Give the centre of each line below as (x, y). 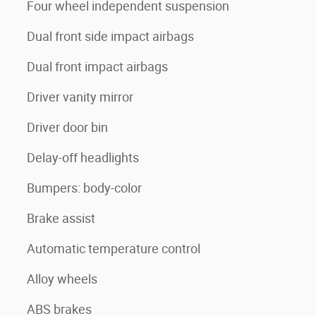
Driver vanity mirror (80, 97)
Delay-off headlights (83, 158)
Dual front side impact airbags (110, 36)
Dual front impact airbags (97, 67)
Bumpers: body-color (84, 188)
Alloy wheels (62, 279)
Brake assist (61, 218)
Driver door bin (67, 127)
